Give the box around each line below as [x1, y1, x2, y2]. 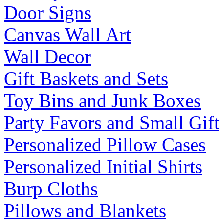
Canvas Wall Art [4, 23, 131, 45]
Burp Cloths [4, 177, 98, 199]
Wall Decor [4, 45, 91, 67]
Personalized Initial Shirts [4, 155, 202, 177]
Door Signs [4, 1, 91, 23]
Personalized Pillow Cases [4, 133, 206, 155]
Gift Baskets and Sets [4, 67, 168, 89]
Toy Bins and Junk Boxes [4, 89, 201, 111]
